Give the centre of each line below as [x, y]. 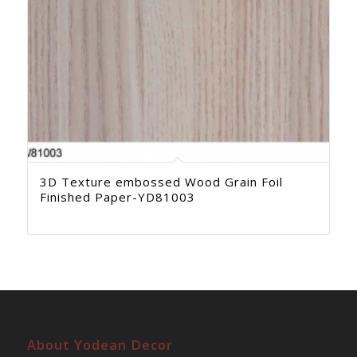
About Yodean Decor [100, 345]
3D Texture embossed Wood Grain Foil [161, 181]
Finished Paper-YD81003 [117, 196]
